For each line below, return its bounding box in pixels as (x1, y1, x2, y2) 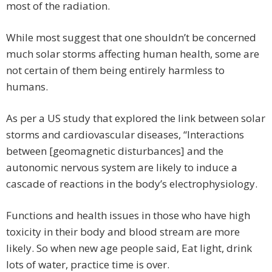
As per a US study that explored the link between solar (6, 111, 265, 126)
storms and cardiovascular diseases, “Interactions (6, 127, 244, 142)
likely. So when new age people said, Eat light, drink (6, 241, 252, 256)
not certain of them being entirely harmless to (6, 63, 225, 78)
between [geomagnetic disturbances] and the (6, 144, 223, 158)
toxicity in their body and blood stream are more (6, 225, 240, 239)
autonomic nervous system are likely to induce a (6, 160, 237, 175)
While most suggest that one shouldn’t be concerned (6, 30, 256, 45)
